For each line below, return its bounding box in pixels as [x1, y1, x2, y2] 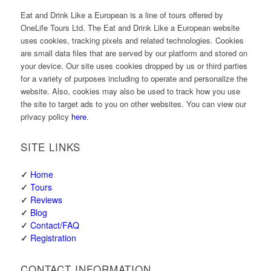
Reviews [30, 194, 62, 206]
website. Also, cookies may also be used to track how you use [20, 85, 240, 97]
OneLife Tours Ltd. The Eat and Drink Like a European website [20, 21, 240, 33]
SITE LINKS [20, 139, 80, 154]
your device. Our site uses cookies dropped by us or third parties [20, 59, 247, 71]
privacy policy [20, 110, 71, 122]
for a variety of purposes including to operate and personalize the [20, 72, 247, 84]
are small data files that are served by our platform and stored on [20, 47, 247, 59]
